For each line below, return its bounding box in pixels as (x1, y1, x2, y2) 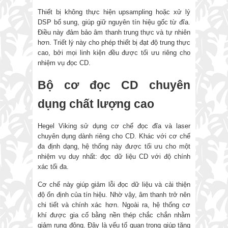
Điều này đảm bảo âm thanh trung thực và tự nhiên (38, 28, 190, 36)
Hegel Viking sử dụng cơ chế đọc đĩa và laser (38, 122, 190, 130)
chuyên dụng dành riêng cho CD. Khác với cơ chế (38, 132, 190, 140)
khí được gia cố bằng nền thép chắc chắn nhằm (38, 211, 190, 219)
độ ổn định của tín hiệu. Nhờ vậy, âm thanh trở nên (38, 190, 190, 198)
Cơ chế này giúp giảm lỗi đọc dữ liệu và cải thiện (38, 180, 190, 188)
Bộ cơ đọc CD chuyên (38, 78, 190, 92)
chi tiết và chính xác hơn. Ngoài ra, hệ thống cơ (38, 201, 190, 209)
